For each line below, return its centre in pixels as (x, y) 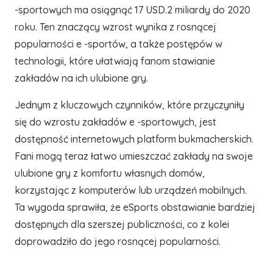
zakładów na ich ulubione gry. (81, 78)
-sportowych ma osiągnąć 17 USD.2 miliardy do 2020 (133, 10)
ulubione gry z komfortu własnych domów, (110, 173)
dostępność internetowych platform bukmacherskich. (134, 139)
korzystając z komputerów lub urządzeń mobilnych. (131, 190)
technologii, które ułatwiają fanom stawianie (115, 61)
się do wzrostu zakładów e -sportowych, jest (115, 122)
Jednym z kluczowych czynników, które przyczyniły (129, 105)
